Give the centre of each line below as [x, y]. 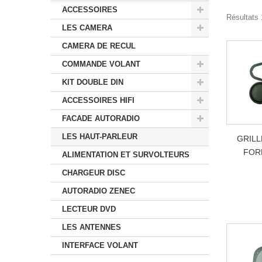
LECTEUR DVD [89, 209]
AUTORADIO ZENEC [99, 191]
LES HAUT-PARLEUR [100, 137]
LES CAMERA [87, 28]
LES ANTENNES [92, 227]
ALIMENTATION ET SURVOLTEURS [126, 155]
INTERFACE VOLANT [100, 245]
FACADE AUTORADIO [101, 118]
